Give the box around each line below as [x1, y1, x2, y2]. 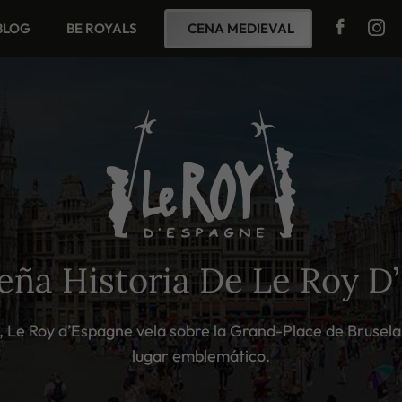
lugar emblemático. [132, 345, 270, 367]
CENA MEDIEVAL [188, 20, 295, 37]
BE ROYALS [66, 20, 138, 37]
